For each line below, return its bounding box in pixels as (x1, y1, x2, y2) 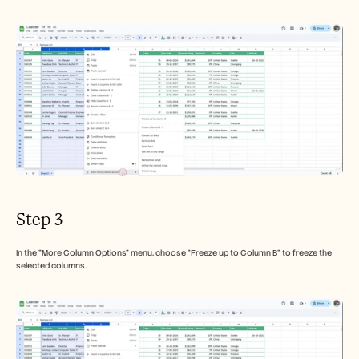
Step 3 (16, 208, 63, 232)
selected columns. (16, 260, 87, 272)
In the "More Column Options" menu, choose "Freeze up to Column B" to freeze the (16, 248, 332, 259)
